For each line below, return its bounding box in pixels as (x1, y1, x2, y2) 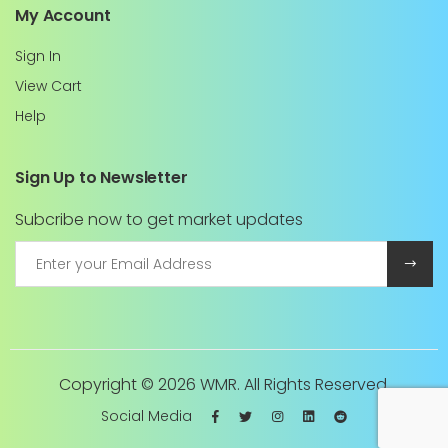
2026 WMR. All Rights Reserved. (157, 373, 390, 396)
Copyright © (58, 373, 158, 396)
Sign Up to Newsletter (15, 166, 188, 189)
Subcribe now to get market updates (15, 208, 303, 231)
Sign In (15, 46, 61, 66)
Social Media (101, 406, 192, 426)
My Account (15, 4, 111, 27)
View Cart (15, 76, 82, 96)
